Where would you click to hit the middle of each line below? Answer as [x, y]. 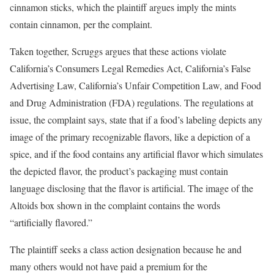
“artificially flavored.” [51, 223]
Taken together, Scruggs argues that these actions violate [118, 51]
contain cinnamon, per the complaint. [81, 24]
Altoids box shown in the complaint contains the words [115, 206]
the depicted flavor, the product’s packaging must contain [119, 171]
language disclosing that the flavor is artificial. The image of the [131, 188]
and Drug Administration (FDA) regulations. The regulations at [131, 103]
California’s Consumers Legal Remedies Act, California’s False [130, 68]
